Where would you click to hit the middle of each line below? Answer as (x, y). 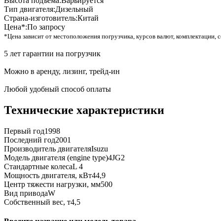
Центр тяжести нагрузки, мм (52, 184)
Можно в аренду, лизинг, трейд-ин (62, 72)
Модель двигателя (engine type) (56, 158)
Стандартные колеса (38, 166)
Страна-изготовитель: (41, 18)
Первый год (24, 131)
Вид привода (26, 193)
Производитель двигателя (48, 149)
